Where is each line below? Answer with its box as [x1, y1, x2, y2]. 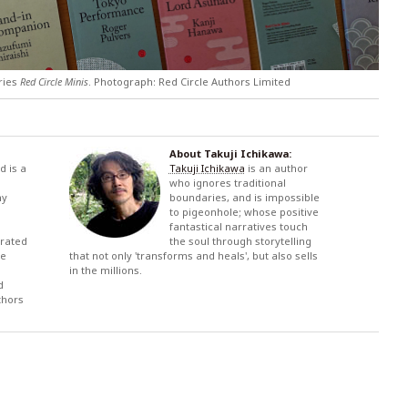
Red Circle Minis [20, 74, 88, 88]
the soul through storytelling [168, 233, 311, 248]
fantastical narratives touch [168, 219, 308, 233]
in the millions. [68, 262, 142, 277]
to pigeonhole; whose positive [168, 204, 319, 219]
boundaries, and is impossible [168, 189, 320, 204]
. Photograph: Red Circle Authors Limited [88, 74, 291, 88]
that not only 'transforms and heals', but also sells [68, 248, 318, 262]
